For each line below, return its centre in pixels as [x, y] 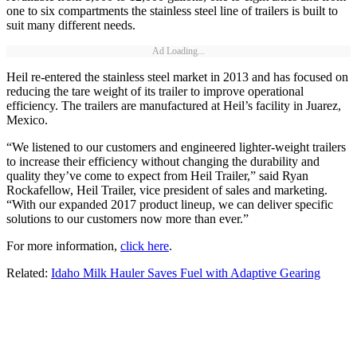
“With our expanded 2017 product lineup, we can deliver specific [170, 205]
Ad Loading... [178, 51]
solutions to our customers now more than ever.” [127, 219]
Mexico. [27, 120]
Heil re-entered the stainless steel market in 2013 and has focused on [177, 77]
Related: [29, 273]
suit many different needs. [71, 25]
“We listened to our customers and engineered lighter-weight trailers [176, 147]
